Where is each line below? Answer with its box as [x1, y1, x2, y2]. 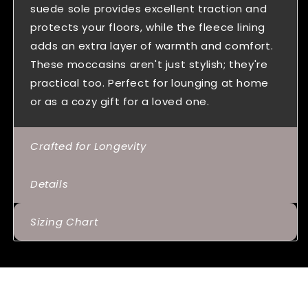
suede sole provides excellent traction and [30, 1, 267, 16]
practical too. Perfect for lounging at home [30, 76, 269, 91]
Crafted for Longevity [30, 139, 146, 154]
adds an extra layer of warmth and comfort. [30, 38, 274, 54]
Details [30, 177, 69, 192]
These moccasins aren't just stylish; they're [30, 57, 268, 72]
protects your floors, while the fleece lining [30, 20, 266, 35]
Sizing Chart [30, 214, 98, 230]
